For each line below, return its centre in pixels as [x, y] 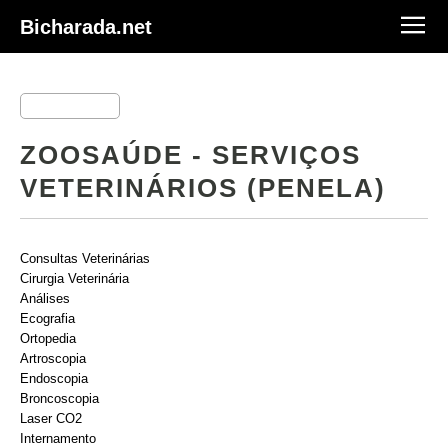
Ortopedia [48, 338]
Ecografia [47, 318]
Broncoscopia [59, 398]
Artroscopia [53, 358]
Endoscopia [54, 378]
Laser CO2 [51, 418]
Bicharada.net [86, 26]
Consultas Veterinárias [85, 258]
